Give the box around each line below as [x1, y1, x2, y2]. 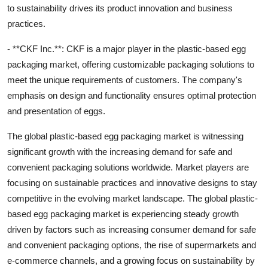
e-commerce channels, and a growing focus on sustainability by [7, 255, 255, 266]
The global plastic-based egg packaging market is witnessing [7, 130, 243, 141]
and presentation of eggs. [7, 105, 105, 116]
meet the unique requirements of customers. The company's [7, 74, 242, 85]
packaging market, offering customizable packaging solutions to [7, 59, 254, 69]
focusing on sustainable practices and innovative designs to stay [7, 177, 257, 188]
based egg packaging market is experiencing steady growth [7, 208, 239, 219]
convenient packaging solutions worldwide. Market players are [7, 162, 249, 172]
